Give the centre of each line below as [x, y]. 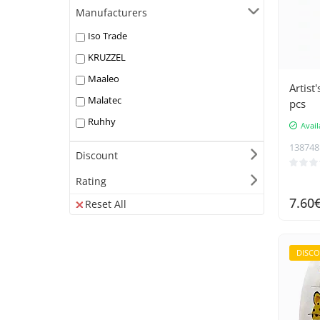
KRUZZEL [107, 57]
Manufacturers [111, 13]
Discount [97, 156]
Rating [91, 181]
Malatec [105, 100]
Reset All [106, 204]
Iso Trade [107, 36]
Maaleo [104, 79]
